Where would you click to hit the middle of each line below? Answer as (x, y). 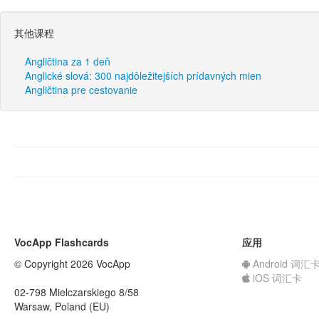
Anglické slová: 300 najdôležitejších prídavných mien (143, 75)
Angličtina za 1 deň (68, 61)
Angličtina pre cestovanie (81, 90)
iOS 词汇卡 (276, 278)
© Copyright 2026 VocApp (72, 263)
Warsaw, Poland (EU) (62, 306)
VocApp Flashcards (62, 242)
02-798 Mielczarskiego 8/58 (77, 292)
